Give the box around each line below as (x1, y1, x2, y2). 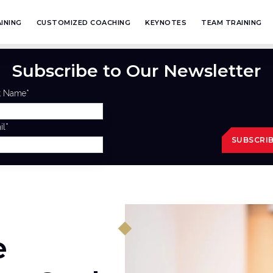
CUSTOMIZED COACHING (36, 18, 131, 27)
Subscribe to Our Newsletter (12, 60, 261, 81)
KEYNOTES (145, 18, 187, 27)
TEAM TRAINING (201, 18, 262, 27)
